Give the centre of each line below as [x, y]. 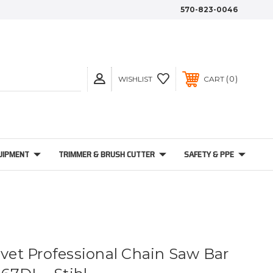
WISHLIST [135, 79]
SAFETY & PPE [209, 154]
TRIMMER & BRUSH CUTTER [106, 154]
